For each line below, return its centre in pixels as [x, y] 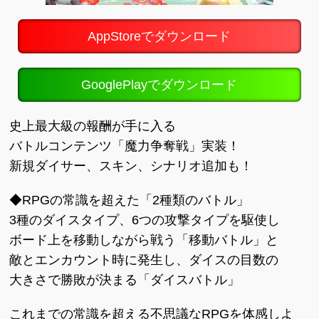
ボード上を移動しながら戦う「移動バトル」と [144, 240]
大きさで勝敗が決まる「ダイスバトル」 [125, 280]
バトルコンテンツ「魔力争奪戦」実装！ [125, 146]
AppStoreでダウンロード [159, 36]
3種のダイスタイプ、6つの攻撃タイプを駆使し [145, 220]
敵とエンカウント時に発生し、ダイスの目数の [144, 260]
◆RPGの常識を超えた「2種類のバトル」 [130, 200]
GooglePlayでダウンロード [159, 85]
